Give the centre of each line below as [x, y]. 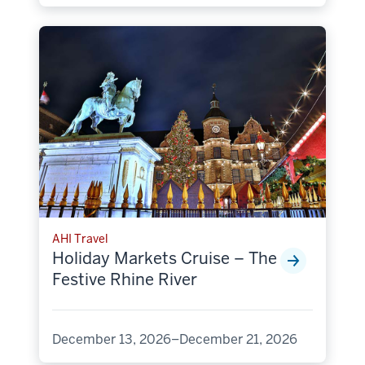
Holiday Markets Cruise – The [165, 258]
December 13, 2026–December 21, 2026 [175, 339]
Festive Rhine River [125, 279]
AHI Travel [80, 238]
